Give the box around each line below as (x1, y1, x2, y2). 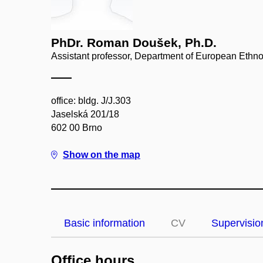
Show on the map (63, 150, 140, 160)
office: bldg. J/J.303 (51, 96, 131, 106)
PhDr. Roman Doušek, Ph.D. (51, 36, 217, 49)
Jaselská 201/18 (51, 109, 119, 119)
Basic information (64, 217, 145, 229)
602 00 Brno (51, 123, 102, 133)
